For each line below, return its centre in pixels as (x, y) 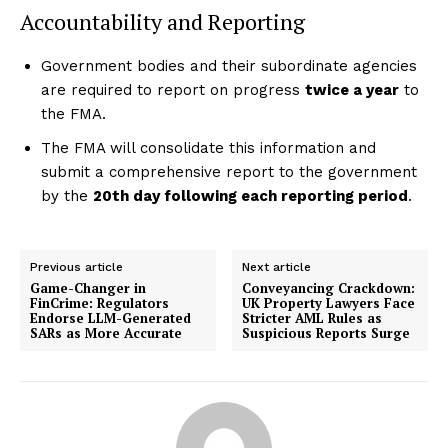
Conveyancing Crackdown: (329, 287)
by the (67, 195)
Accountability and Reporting (162, 21)
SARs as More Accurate (106, 332)
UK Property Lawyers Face (329, 302)
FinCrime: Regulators (99, 302)
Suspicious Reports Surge (326, 332)
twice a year (352, 89)
